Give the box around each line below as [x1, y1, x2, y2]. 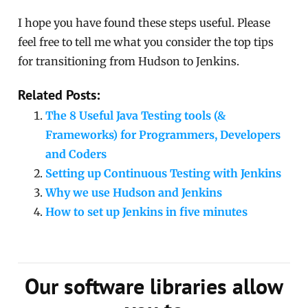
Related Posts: [18, 86, 100, 104]
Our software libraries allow [25, 272, 283, 301]
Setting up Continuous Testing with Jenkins [45, 166, 282, 181]
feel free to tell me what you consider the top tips [18, 35, 274, 49]
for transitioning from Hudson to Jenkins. [18, 54, 240, 69]
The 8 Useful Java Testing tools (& [45, 109, 226, 123]
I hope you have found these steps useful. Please [18, 16, 271, 30]
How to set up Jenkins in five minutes [45, 205, 248, 219]
